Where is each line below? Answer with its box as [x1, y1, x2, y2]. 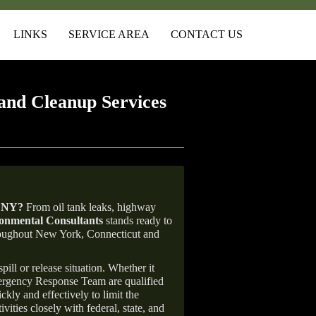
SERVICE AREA [68, 28, 150, 40]
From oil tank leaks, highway [23, 201, 156, 213]
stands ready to [103, 214, 172, 226]
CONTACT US [171, 28, 243, 40]
